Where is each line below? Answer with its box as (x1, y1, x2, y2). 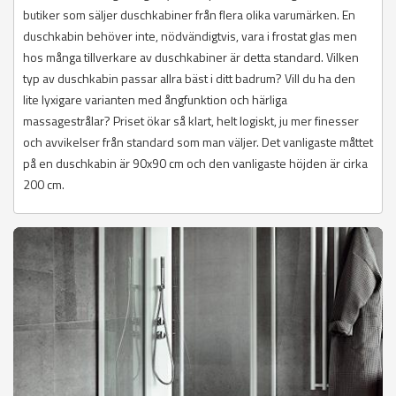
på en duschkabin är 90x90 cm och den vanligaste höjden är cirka (23, 154, 368, 173)
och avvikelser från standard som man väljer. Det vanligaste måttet (23, 133, 373, 152)
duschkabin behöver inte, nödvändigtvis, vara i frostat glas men (23, 27, 357, 46)
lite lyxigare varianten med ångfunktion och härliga (23, 90, 287, 110)
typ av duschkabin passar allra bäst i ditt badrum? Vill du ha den (23, 69, 355, 88)
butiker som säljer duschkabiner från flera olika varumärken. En (23, 5, 355, 25)
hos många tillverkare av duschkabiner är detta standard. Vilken (23, 48, 359, 67)
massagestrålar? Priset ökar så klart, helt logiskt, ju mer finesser (23, 111, 359, 131)
